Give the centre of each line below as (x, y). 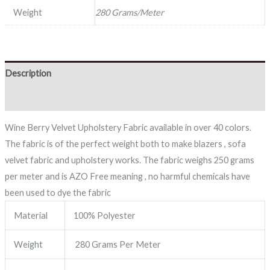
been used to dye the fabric (58, 193)
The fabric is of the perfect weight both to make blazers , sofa (125, 144)
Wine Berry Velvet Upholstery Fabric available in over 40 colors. (128, 128)
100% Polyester (105, 216)
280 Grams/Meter (129, 13)
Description (28, 73)
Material (31, 216)
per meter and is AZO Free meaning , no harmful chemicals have (127, 177)
